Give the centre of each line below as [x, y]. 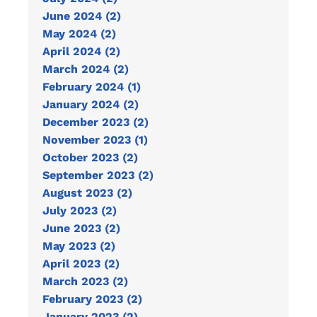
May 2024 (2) [79, 34]
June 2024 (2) [82, 16]
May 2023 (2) [79, 246]
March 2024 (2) [86, 69]
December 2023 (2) [96, 122]
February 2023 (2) [92, 299]
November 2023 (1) [95, 140]
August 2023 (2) [87, 193]
